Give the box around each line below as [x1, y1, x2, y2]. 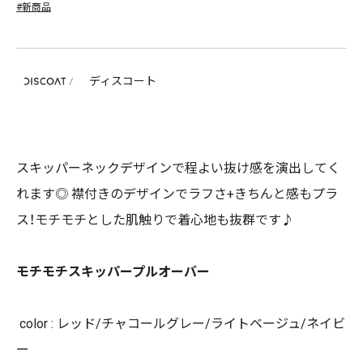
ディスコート [89, 74, 156, 88]
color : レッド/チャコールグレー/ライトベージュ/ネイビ [16, 316, 345, 331]
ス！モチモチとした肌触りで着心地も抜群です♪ [16, 212, 294, 228]
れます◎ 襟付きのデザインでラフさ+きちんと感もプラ [16, 186, 338, 202]
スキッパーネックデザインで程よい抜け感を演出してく [16, 160, 340, 176]
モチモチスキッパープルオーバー [16, 264, 210, 280]
